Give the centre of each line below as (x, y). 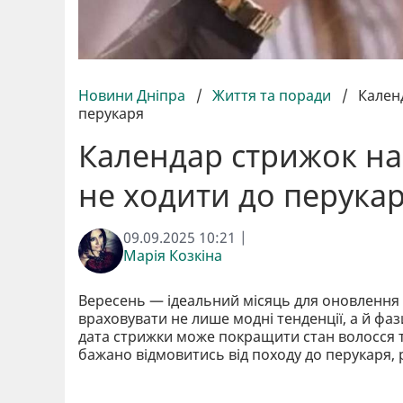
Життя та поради (272, 96)
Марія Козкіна (173, 256)
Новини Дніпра (134, 96)
